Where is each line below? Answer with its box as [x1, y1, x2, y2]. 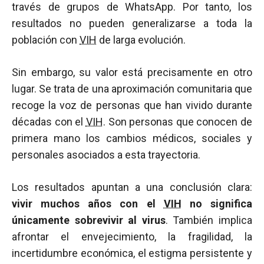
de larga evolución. [97, 34, 186, 46]
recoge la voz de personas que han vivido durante [12, 99, 252, 111]
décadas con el [12, 115, 86, 128]
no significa [181, 197, 253, 210]
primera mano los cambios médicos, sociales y [12, 132, 252, 144]
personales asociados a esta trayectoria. [12, 148, 200, 161]
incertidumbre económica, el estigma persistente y [12, 247, 252, 259]
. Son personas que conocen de [103, 115, 252, 128]
